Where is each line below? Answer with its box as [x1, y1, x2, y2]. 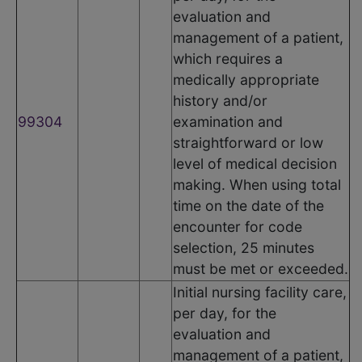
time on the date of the [173, 196, 324, 214]
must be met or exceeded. [173, 259, 348, 277]
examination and [173, 112, 283, 130]
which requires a [173, 49, 283, 67]
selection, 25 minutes [173, 238, 314, 256]
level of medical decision [173, 154, 337, 172]
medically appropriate [173, 70, 319, 88]
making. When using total [173, 175, 341, 193]
